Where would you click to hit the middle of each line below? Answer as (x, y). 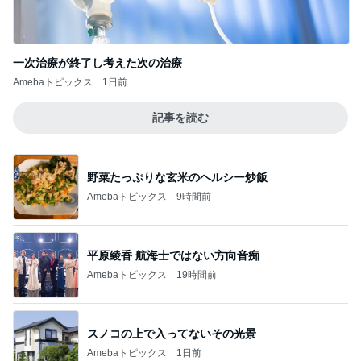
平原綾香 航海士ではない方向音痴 (173, 255)
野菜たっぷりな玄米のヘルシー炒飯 (177, 177)
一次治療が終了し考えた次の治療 (98, 63)
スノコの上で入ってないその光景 (172, 333)
